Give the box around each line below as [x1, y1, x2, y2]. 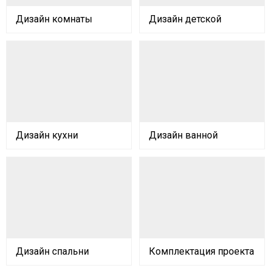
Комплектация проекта [149, 245, 254, 257]
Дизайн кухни [16, 129, 78, 141]
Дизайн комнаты [16, 13, 93, 25]
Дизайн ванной [149, 129, 218, 141]
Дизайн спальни [16, 245, 89, 257]
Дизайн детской [149, 13, 221, 25]
